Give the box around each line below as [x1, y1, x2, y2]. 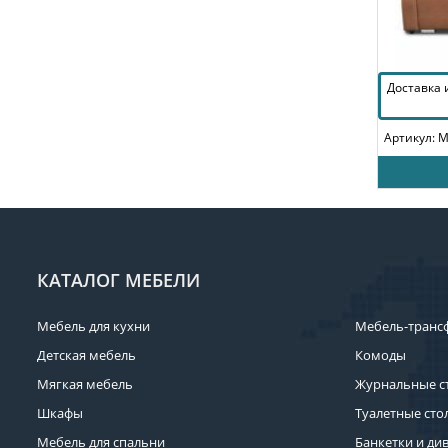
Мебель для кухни [37, 317, 150, 335]
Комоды [354, 346, 406, 364]
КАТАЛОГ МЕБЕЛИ [37, 268, 200, 292]
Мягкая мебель [37, 375, 133, 393]
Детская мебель [37, 346, 136, 364]
